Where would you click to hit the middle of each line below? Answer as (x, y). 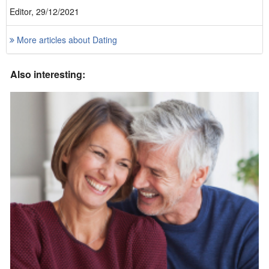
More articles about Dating (66, 40)
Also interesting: (48, 74)
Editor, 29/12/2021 (44, 11)
